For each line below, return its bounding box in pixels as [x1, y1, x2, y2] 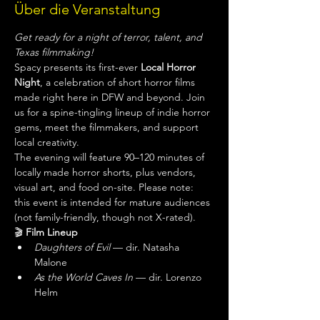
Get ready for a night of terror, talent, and [14, 30, 205, 44]
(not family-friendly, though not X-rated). [14, 210, 196, 224]
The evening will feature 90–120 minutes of [14, 150, 207, 164]
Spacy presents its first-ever [14, 60, 141, 74]
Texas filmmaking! [14, 45, 94, 59]
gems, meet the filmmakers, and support [14, 120, 201, 134]
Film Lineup [26, 225, 78, 239]
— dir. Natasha [110, 240, 182, 254]
